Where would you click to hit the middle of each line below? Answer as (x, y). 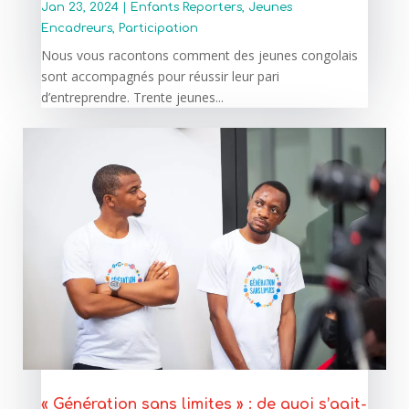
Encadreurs (76, 28)
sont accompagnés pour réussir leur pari (160, 76)
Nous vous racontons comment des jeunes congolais (199, 55)
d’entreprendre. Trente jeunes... (132, 97)
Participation (158, 28)
